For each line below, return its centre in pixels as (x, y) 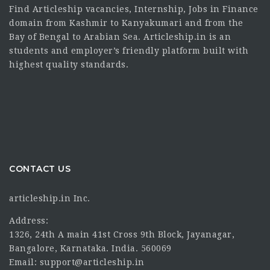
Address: (29, 221)
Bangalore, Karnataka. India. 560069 (90, 249)
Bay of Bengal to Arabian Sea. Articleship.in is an (120, 36)
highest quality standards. (69, 64)
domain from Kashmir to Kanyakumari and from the (126, 23)
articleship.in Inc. (50, 199)
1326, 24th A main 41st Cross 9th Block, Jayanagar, (122, 235)
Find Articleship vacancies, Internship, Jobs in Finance (134, 9)
